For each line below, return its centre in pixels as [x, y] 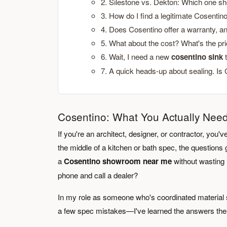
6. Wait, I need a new [136, 56]
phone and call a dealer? [98, 175]
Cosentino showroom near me [118, 161]
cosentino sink [197, 57]
